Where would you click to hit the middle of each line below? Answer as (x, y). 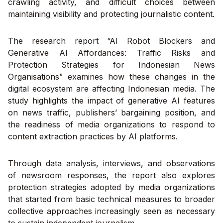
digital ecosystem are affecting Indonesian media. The (111, 89)
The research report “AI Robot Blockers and (111, 41)
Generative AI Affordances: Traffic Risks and (111, 53)
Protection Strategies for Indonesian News (111, 65)
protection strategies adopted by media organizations (111, 187)
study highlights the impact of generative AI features (111, 101)
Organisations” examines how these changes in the (111, 77)
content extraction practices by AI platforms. (93, 137)
